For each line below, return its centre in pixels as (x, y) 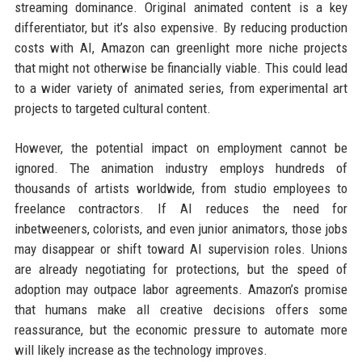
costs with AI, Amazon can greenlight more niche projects (181, 47)
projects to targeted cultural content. (112, 108)
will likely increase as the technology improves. (141, 349)
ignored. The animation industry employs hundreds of (181, 168)
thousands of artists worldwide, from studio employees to (181, 188)
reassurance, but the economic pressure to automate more (181, 329)
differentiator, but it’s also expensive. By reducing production (181, 27)
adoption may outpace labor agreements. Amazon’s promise (181, 289)
